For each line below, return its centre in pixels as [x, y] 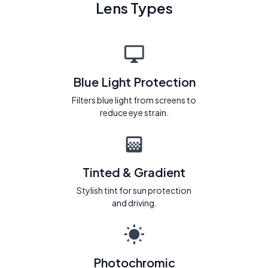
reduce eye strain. [134, 113]
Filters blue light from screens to [134, 100]
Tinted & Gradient [134, 172]
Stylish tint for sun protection [134, 191]
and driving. [134, 203]
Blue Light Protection [134, 82]
